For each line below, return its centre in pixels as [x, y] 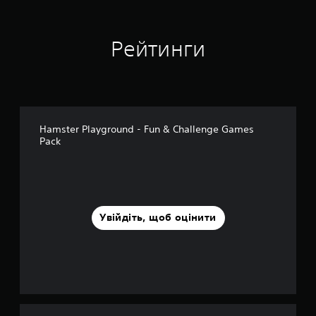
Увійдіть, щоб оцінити [158, 218]
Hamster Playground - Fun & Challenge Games [147, 129]
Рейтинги [158, 49]
